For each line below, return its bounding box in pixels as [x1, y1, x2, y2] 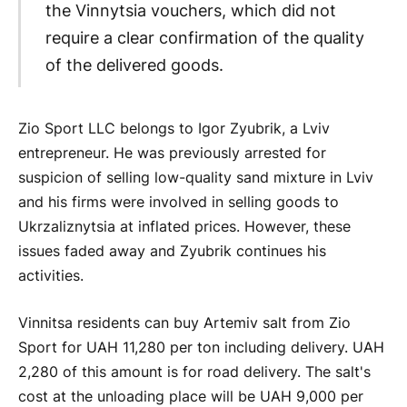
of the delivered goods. [45, 55, 223, 74]
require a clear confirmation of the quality [45, 27, 364, 47]
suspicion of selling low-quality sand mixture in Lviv [18, 169, 373, 187]
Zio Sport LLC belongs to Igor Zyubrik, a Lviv [18, 120, 330, 138]
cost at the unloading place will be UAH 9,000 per [18, 387, 363, 405]
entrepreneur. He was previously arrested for [18, 144, 326, 163]
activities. [18, 267, 84, 285]
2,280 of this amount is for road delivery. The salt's [18, 362, 371, 381]
